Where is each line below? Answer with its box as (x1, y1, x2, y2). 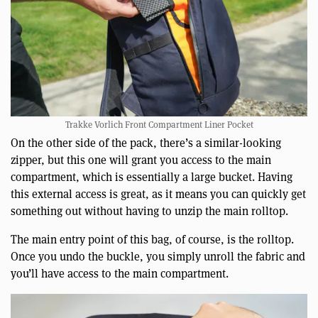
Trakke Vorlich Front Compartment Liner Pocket (65, 119, 253, 131)
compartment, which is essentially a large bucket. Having (11, 170, 292, 185)
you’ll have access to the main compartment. (11, 266, 229, 282)
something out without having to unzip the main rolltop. (11, 204, 288, 219)
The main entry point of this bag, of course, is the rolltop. (11, 232, 294, 248)
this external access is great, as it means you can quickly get (11, 187, 306, 202)
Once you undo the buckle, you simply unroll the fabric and (11, 249, 305, 265)
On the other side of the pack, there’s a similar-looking (11, 136, 281, 151)
